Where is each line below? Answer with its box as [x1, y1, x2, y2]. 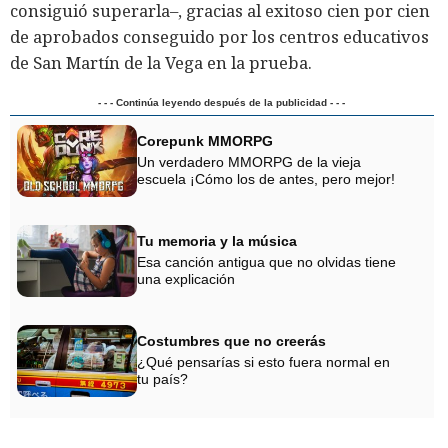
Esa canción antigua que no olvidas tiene [137, 253, 396, 270]
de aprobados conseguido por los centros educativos [10, 24, 429, 48]
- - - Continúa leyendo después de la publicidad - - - [98, 96, 346, 108]
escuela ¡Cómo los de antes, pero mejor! [137, 170, 395, 187]
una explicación [137, 270, 235, 287]
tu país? [137, 370, 188, 387]
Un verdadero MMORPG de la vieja [137, 153, 361, 170]
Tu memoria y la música [137, 233, 297, 250]
